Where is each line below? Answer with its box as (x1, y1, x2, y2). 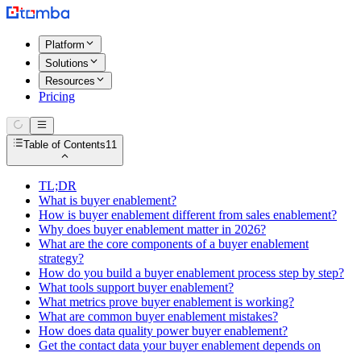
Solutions (45, 56, 89, 69)
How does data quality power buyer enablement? (39, 323, 288, 338)
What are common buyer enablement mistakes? (39, 309, 278, 323)
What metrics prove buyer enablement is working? (39, 294, 294, 309)
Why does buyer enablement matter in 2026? (39, 222, 266, 236)
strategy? (39, 251, 84, 265)
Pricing (39, 89, 75, 103)
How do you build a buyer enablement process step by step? (39, 265, 344, 280)
